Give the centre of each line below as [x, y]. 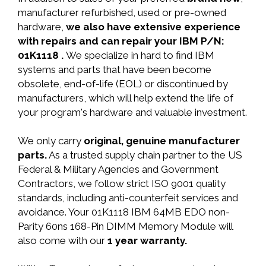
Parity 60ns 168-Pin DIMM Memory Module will [125, 226]
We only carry [51, 141]
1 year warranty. [147, 240]
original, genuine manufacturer [162, 141]
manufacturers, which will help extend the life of [126, 98]
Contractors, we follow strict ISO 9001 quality [122, 183]
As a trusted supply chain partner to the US [145, 155]
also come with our [63, 240]
